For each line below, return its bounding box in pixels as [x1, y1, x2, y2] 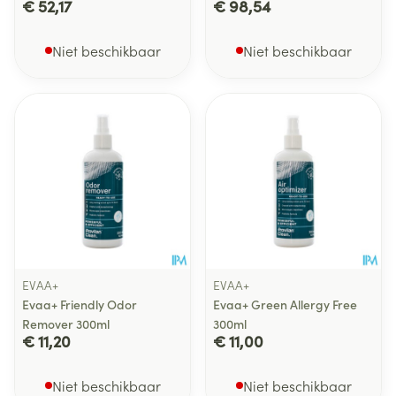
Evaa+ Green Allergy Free [213, 295, 357, 313]
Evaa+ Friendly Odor [22, 295, 137, 313]
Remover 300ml [22, 315, 110, 332]
